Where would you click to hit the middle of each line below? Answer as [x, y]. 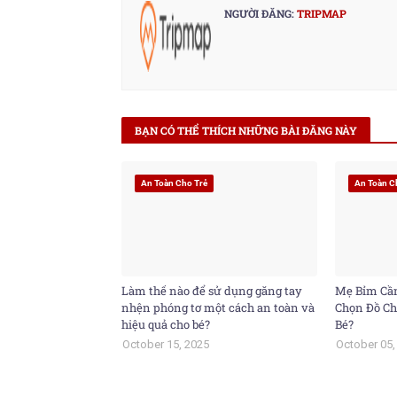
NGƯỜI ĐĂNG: [259, 13]
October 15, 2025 [166, 344]
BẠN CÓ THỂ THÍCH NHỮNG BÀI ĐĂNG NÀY [246, 130]
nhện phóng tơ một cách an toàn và [218, 307]
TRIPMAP [320, 13]
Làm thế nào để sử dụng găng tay [212, 291]
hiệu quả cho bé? [166, 324]
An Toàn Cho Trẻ [174, 183]
